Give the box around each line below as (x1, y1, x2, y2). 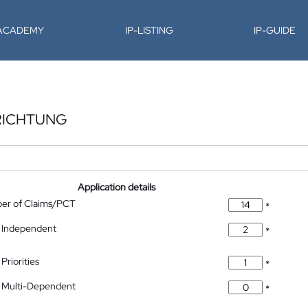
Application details (78, 181, 156, 193)
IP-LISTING (124, 24, 173, 36)
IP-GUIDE (254, 24, 296, 36)
